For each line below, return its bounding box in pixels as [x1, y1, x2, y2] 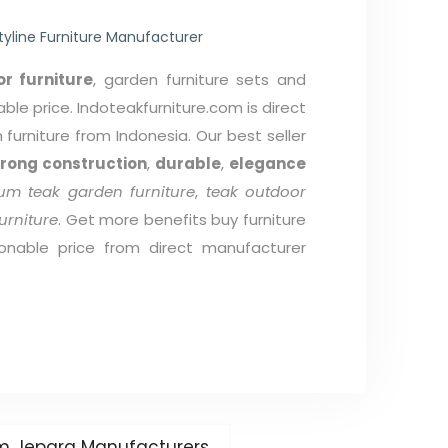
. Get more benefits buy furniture [57, 208, 307, 230]
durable [155, 152, 222, 174]
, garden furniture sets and [93, 68, 307, 90]
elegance [229, 152, 307, 174]
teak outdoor [205, 180, 307, 202]
